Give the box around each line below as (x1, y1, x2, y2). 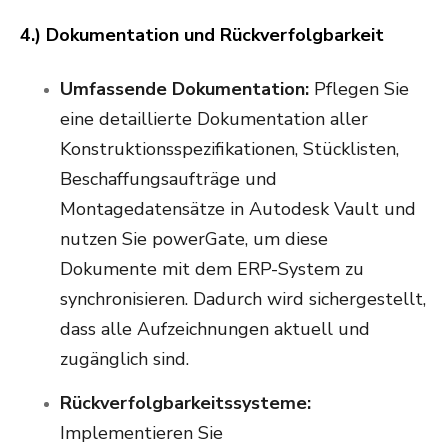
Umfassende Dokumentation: (60, 77, 309, 102)
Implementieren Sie (60, 421, 223, 446)
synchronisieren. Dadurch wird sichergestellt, (60, 287, 426, 312)
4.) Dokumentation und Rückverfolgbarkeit (20, 23, 394, 48)
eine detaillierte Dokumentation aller (60, 107, 368, 132)
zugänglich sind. (60, 347, 194, 372)
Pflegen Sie (309, 77, 409, 102)
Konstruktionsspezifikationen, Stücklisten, (60, 137, 399, 162)
